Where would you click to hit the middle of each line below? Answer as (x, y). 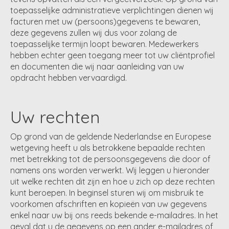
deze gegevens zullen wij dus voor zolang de (94, 33)
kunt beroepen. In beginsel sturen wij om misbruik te (107, 193)
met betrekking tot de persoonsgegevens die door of (110, 159)
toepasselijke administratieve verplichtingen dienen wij (112, 10)
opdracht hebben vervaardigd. (68, 78)
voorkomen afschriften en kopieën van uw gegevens (109, 204)
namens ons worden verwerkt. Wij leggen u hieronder (110, 170)
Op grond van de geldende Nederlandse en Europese (111, 137)
